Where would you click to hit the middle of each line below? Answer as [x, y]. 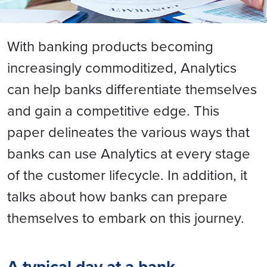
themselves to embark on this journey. [126, 218]
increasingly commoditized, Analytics [122, 67]
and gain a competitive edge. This [113, 110]
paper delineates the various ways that [128, 132]
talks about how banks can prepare [117, 196]
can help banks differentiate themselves [132, 89]
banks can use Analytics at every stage [129, 153]
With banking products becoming [110, 46]
